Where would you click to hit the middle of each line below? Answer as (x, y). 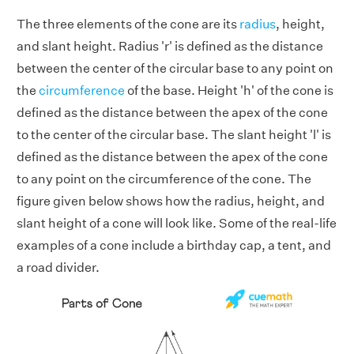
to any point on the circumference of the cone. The (164, 179)
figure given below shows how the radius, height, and (171, 201)
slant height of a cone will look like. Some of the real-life (177, 224)
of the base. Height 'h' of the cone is (229, 91)
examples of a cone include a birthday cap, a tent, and (174, 246)
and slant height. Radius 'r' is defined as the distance (170, 47)
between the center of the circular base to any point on (175, 69)
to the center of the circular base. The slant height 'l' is (174, 135)
